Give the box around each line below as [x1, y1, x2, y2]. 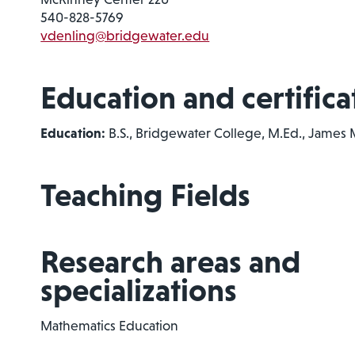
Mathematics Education [40, 317, 179, 334]
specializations [40, 271, 238, 308]
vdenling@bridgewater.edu [40, 27, 210, 44]
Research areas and [40, 242, 301, 280]
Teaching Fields [40, 176, 251, 213]
